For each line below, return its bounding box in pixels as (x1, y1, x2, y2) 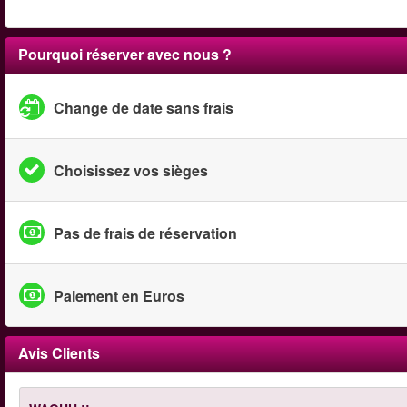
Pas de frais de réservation (54, 222, 237, 243)
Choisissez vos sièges (54, 159, 208, 181)
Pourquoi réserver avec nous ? (18, 44, 232, 65)
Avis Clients (18, 342, 100, 363)
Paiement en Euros (54, 284, 184, 306)
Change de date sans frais (54, 96, 233, 118)
